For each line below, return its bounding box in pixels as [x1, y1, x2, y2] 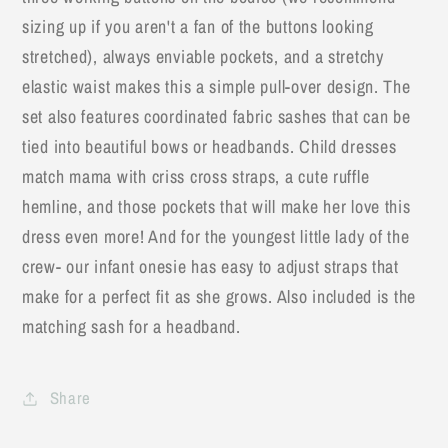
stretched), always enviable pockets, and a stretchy [22, 43, 384, 69]
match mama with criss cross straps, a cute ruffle [22, 163, 370, 189]
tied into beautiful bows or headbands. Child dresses [22, 133, 397, 159]
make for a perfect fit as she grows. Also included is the [22, 283, 417, 309]
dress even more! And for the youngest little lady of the [22, 223, 410, 249]
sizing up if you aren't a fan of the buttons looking [22, 13, 374, 39]
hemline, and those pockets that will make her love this [22, 193, 411, 219]
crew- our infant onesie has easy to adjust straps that [22, 253, 399, 279]
